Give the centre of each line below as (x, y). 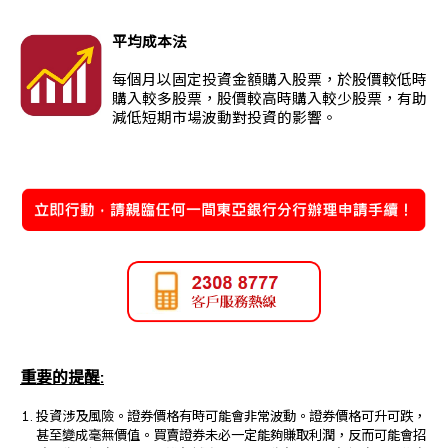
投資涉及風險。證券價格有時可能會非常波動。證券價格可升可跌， (231, 417)
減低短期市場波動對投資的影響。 (224, 120)
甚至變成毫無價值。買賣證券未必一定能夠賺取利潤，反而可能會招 (231, 436)
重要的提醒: (62, 378)
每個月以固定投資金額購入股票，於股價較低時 (269, 82)
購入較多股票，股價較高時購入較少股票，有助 (269, 101)
